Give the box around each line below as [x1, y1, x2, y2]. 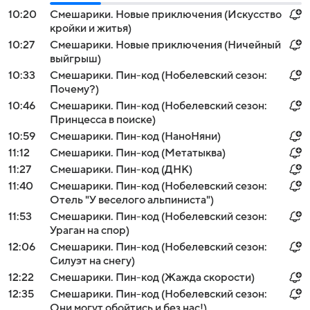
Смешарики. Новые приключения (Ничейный [50, 39, 281, 51]
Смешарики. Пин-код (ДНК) [50, 163, 192, 176]
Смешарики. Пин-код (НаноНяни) [50, 130, 221, 143]
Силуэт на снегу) [50, 255, 135, 267]
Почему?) [50, 83, 99, 95]
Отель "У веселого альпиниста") [50, 194, 214, 206]
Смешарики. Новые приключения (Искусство [50, 8, 282, 21]
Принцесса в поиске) [50, 113, 156, 126]
